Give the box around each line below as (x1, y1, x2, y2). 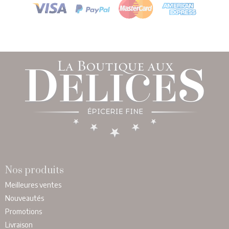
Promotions (5, 207, 42, 216)
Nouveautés (5, 193, 44, 202)
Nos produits (5, 164, 64, 177)
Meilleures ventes (5, 180, 61, 189)
